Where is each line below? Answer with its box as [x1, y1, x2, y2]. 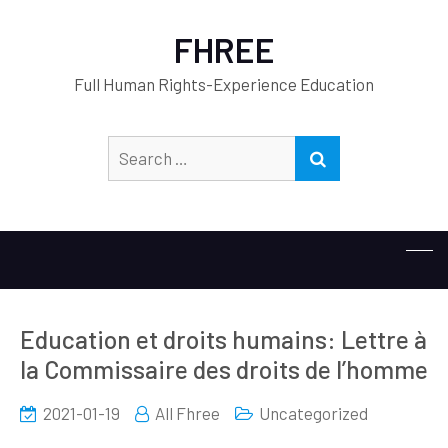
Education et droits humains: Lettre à [20, 324, 427, 354]
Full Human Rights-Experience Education [74, 74, 374, 94]
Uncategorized [259, 403, 368, 423]
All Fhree [155, 403, 220, 423]
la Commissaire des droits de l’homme [20, 354, 428, 384]
